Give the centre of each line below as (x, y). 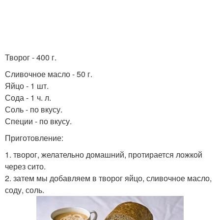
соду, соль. (25, 190)
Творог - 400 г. (31, 57)
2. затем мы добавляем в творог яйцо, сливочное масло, (108, 178)
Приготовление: (34, 138)
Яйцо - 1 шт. (27, 86)
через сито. (25, 166)
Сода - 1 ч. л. (28, 97)
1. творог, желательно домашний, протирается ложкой (104, 154)
